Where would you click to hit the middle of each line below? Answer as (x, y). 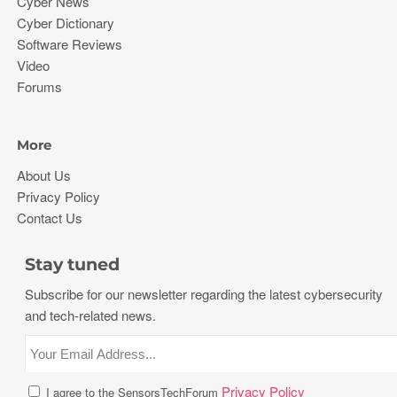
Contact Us (50, 218)
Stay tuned (72, 265)
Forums (40, 87)
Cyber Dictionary (66, 23)
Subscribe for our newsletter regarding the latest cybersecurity (203, 294)
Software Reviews (70, 44)
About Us (44, 175)
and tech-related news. (90, 315)
